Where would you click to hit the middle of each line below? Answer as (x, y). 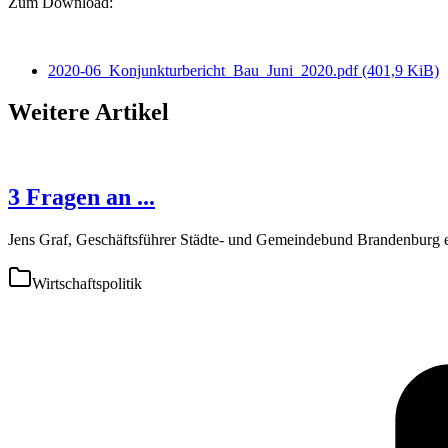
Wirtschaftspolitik (87, 284)
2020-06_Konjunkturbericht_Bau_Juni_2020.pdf (205, 70)
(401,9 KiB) (400, 70)
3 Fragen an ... (81, 197)
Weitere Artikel (88, 112)
